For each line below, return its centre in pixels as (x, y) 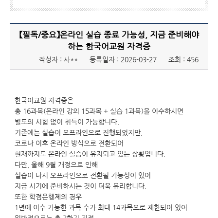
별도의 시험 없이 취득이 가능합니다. (67, 122)
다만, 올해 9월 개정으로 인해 (56, 164)
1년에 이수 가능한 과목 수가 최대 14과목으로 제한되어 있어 (101, 207)
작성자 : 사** (58, 59)
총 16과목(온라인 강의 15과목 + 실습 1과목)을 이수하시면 (99, 111)
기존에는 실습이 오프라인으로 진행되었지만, (79, 132)
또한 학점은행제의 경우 (48, 197)
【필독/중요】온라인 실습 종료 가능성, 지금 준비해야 (109, 35)
